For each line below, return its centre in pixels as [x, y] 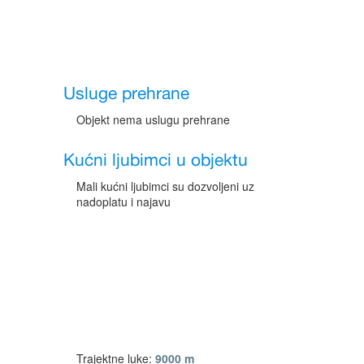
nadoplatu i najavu [124, 201]
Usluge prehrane [127, 94]
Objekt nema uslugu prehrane [154, 119]
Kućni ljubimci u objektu [156, 160]
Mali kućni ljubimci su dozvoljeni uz [166, 186]
